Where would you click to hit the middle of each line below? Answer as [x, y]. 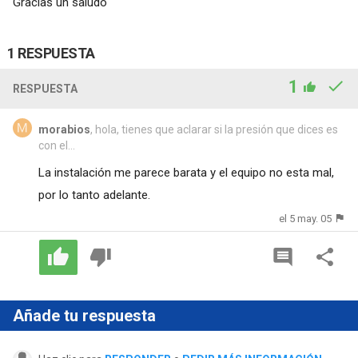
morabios [64, 129]
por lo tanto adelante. [94, 195]
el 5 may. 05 [306, 218]
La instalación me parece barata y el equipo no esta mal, [186, 172]
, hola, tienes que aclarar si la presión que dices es [214, 129]
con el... [56, 145]
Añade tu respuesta [84, 315]
